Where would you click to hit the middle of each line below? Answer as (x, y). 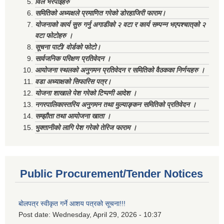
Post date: (35, 215)
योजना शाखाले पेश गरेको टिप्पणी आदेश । (86, 93)
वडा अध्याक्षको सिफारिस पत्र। (73, 82)
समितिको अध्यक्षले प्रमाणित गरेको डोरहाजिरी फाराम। (100, 13)
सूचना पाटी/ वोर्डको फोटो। (68, 47)
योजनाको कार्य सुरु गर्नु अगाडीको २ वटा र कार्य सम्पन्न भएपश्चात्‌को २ (120, 25)
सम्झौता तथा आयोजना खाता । (73, 116)
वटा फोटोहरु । (54, 36)
